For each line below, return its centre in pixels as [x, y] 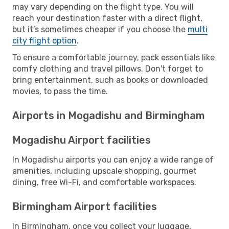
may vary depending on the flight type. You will [103, 7]
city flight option [44, 40]
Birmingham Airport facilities [85, 206]
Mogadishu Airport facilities [82, 140]
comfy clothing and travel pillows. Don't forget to [108, 68]
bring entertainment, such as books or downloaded [110, 80]
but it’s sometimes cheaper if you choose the [100, 29]
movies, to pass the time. [60, 91]
